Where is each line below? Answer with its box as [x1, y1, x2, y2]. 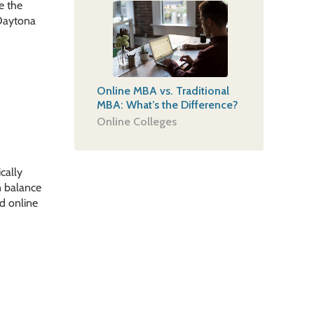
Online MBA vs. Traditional [96, 83, 229, 97]
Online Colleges [96, 114, 177, 128]
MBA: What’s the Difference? [96, 97, 238, 111]
